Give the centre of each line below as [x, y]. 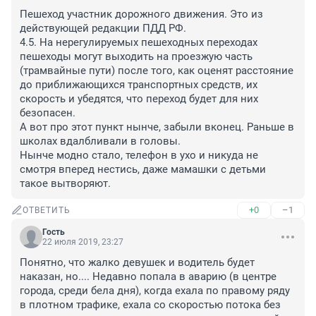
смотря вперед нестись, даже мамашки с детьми [143, 170]
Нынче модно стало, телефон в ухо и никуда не [139, 156]
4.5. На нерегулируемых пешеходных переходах [139, 43]
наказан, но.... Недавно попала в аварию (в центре [148, 277]
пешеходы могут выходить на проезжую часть [136, 57]
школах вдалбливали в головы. [100, 141]
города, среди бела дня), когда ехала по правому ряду [155, 291]
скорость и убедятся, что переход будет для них [139, 99]
